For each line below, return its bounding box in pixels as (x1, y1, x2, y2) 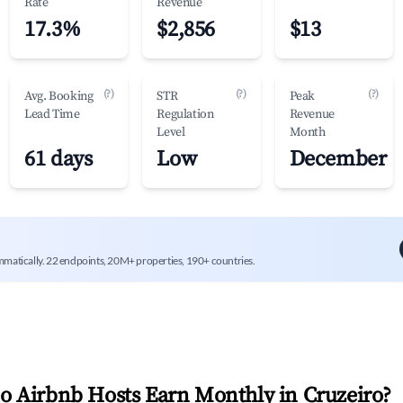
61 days (24, 146, 93, 173)
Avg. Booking (24, 88, 94, 104)
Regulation (157, 106, 214, 122)
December (289, 146, 387, 173)
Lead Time (24, 106, 80, 122)
